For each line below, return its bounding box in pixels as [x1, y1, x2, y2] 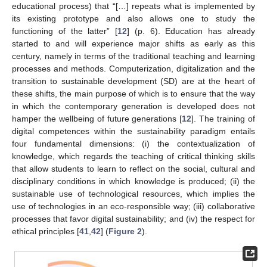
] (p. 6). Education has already [127, 26, 256, 36]
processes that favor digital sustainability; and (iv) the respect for [12, 214, 255, 224]
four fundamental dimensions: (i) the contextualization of [12, 139, 255, 149]
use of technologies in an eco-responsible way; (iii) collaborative [12, 201, 255, 212]
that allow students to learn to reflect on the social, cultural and [12, 164, 255, 174]
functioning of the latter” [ [12, 26, 118, 36]
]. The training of [191, 114, 256, 124]
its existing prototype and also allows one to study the [12, 14, 255, 24]
